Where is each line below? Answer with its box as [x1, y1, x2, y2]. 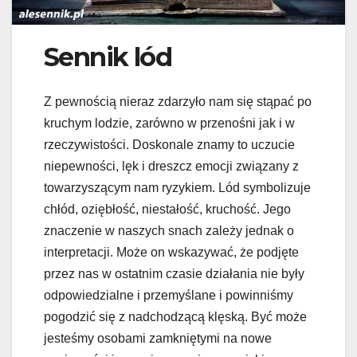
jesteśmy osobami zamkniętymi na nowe [44, 331, 272, 346]
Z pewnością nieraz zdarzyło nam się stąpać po [44, 95, 312, 109]
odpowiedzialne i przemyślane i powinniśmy [44, 288, 293, 303]
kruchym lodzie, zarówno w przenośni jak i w [44, 116, 295, 131]
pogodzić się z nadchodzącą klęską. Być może [44, 310, 307, 324]
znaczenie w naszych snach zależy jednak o [44, 224, 294, 238]
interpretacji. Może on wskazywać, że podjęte [44, 245, 299, 260]
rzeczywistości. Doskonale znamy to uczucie [44, 138, 295, 152]
